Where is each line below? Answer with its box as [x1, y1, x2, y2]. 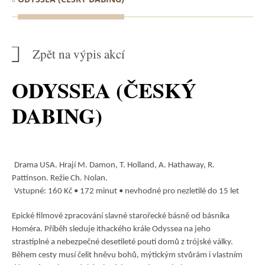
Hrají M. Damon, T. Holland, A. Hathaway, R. [59, 161, 215, 170]
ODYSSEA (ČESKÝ [12, 75, 196, 105]
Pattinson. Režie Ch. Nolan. [12, 174, 109, 183]
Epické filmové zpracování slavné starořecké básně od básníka [12, 212, 230, 221]
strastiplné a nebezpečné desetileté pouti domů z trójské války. [12, 238, 233, 247]
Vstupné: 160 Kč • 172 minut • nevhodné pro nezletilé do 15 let [14, 187, 239, 196]
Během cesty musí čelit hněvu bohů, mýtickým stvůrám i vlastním [12, 251, 243, 260]
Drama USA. [14, 161, 59, 170]
